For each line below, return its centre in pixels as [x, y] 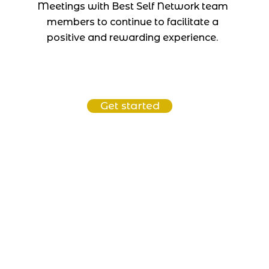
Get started [130, 105]
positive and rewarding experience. [133, 37]
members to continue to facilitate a [132, 22]
